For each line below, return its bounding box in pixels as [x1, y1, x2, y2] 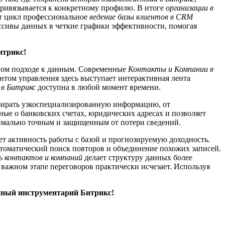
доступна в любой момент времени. [36, 82, 161, 91]
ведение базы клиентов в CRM [89, 12, 193, 21]
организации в [166, 3, 213, 12]
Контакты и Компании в [128, 64, 213, 73]
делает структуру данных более [82, 153, 192, 162]
